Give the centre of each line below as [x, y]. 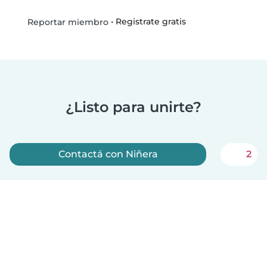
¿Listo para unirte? [133, 107]
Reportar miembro [66, 22]
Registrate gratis [150, 22]
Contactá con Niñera [108, 154]
